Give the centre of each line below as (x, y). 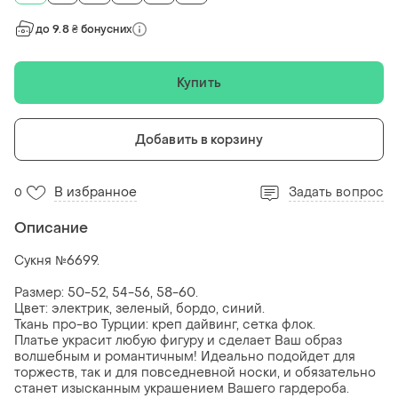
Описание (51, 228)
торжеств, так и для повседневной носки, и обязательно (195, 373)
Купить (199, 83)
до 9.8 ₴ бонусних (84, 30)
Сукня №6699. (57, 261)
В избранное (96, 193)
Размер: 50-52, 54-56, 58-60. (106, 293)
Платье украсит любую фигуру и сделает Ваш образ (178, 341)
